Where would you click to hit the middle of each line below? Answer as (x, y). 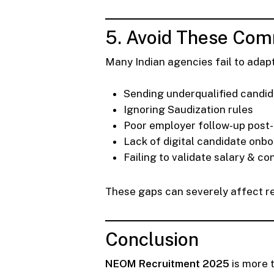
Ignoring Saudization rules (188, 109)
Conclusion (152, 239)
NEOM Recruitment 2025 (167, 263)
